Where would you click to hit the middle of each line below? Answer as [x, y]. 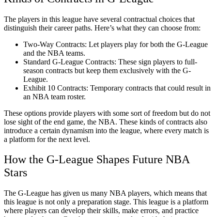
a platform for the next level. [47, 139]
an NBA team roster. [54, 96]
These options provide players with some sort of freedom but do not [107, 113]
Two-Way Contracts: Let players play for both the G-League [116, 44]
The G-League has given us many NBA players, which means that [105, 193]
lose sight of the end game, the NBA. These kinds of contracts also [106, 122]
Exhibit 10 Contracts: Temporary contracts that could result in [117, 88]
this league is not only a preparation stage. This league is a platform [106, 202]
